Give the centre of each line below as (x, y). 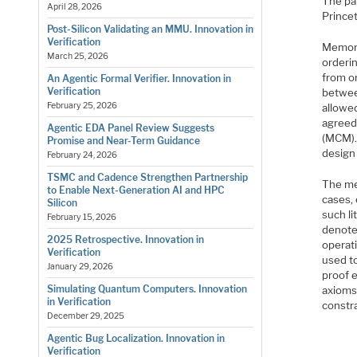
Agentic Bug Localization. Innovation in (135, 339)
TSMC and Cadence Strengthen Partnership (147, 178)
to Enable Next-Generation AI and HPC (135, 190)
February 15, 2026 (81, 218)
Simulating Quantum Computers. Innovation (147, 289)
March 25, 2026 (77, 57)
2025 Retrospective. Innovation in (125, 240)
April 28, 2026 (74, 7)
